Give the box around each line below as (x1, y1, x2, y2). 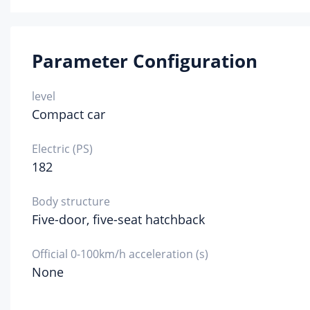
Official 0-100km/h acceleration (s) (32, 246, 208, 262)
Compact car (32, 106, 105, 122)
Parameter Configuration (32, 48, 257, 73)
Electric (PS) (32, 141, 93, 156)
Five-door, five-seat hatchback (32, 211, 205, 228)
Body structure (32, 194, 110, 209)
